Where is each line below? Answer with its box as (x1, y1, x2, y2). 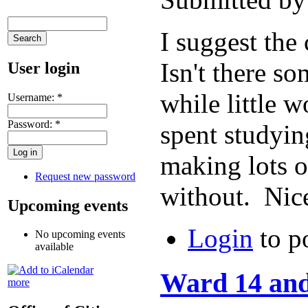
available (35, 241, 74, 253)
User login (8, 58, 80, 77)
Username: (8, 91, 57, 103)
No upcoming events (35, 228, 125, 241)
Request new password (35, 170, 135, 182)
